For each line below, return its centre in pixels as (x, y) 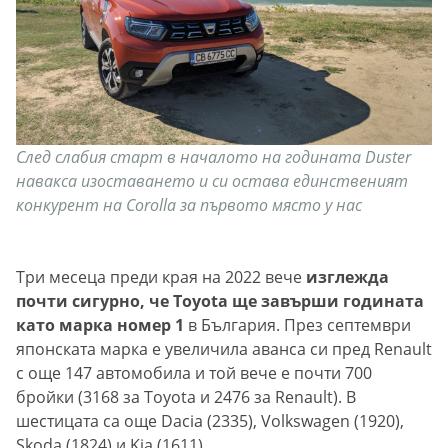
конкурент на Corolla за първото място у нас (189, 205)
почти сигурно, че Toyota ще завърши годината (220, 301)
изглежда (347, 277)
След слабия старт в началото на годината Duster (213, 157)
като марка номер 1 (102, 325)
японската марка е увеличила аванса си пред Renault (224, 349)
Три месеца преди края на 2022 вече (161, 277)
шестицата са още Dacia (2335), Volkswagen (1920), (210, 421)
